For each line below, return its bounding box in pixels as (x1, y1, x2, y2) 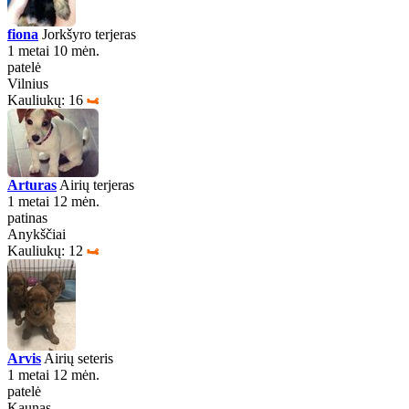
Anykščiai (7, 226, 66, 242)
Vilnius (7, 76, 48, 91)
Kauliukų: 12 (7, 243, 83, 258)
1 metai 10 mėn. (7, 43, 100, 58)
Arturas (7, 177, 57, 193)
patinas (7, 210, 47, 225)
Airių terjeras (57, 177, 134, 193)
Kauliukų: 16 (7, 92, 83, 108)
